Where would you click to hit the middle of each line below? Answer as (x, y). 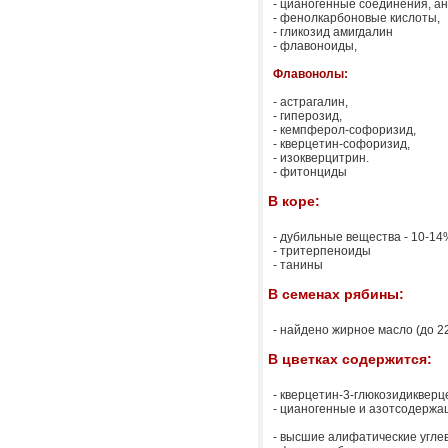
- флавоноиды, (315, 46)
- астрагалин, (310, 102)
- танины (298, 265)
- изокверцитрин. (321, 158)
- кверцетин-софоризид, (341, 144)
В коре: (294, 201)
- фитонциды (310, 172)
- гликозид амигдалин (333, 32)
